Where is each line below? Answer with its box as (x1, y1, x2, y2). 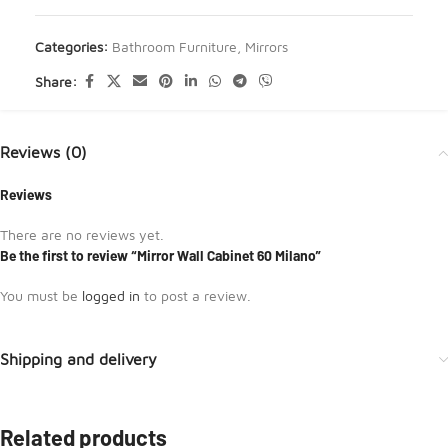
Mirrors (245, 38, 288, 55)
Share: (35, 72, 77, 90)
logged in (82, 287, 140, 304)
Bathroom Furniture (112, 38, 237, 55)
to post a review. (140, 287, 251, 304)
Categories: (35, 38, 108, 55)
